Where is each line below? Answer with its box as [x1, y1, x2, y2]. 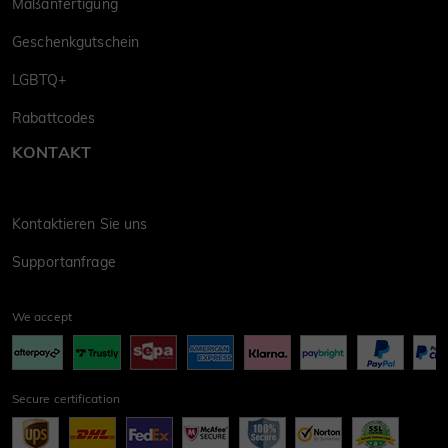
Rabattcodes [12, 109, 96, 128]
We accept [12, 309, 72, 325]
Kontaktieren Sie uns [12, 215, 148, 234]
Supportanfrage [12, 253, 116, 272]
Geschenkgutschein [12, 33, 140, 52]
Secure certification [12, 391, 120, 407]
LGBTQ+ [12, 71, 66, 90]
